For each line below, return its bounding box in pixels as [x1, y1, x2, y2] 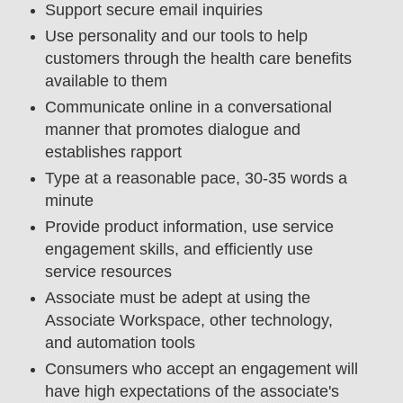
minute [44, 192, 94, 210]
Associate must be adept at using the [44, 289, 310, 308]
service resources [44, 263, 172, 282]
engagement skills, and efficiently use [44, 240, 313, 259]
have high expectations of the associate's [44, 382, 339, 401]
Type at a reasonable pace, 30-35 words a [44, 169, 347, 188]
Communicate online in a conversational [44, 98, 332, 117]
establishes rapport [44, 143, 186, 162]
